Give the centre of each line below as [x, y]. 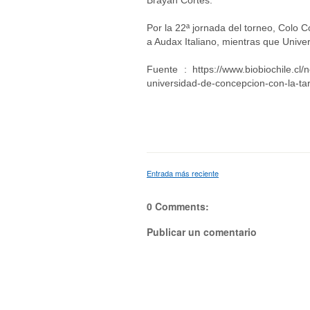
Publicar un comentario [202, 231]
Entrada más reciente [183, 173]
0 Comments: [178, 206]
